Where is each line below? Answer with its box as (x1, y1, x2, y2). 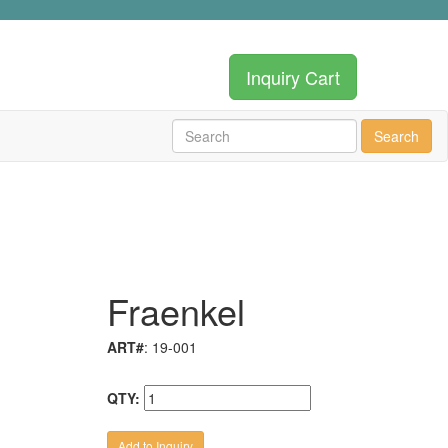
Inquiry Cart (246, 64, 340, 91)
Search (374, 126, 419, 147)
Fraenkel (106, 285, 245, 337)
